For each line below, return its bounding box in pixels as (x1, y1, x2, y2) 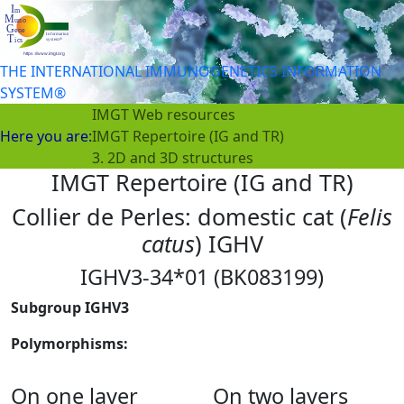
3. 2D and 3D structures (92, 147, 253, 168)
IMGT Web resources (92, 104, 235, 124)
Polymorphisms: (11, 333, 128, 353)
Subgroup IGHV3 (11, 297, 129, 317)
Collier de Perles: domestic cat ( (12, 200, 347, 232)
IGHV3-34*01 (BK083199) (80, 262, 324, 291)
